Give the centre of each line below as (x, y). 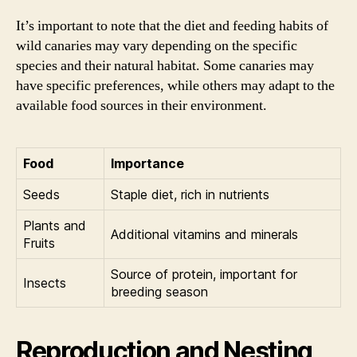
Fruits (39, 243)
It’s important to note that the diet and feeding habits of (172, 26)
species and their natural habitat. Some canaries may (165, 66)
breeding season (159, 292)
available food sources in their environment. (141, 106)
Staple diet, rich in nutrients (190, 194)
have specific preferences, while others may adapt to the (175, 86)
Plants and (55, 226)
